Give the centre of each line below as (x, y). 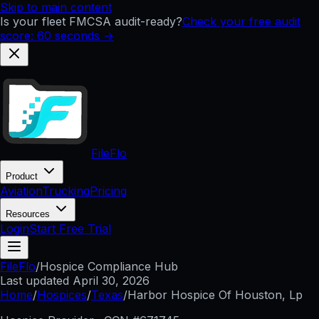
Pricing (108, 191)
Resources (29, 214)
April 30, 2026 (111, 281)
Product (23, 176)
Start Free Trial (70, 229)
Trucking (66, 191)
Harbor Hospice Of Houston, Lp (215, 295)
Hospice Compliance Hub (109, 266)
